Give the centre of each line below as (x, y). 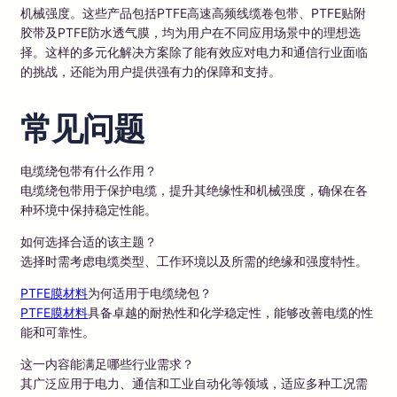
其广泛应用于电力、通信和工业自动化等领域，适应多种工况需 (194, 383)
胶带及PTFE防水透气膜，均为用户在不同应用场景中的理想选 (191, 32)
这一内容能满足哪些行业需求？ (107, 363)
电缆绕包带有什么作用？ (89, 170)
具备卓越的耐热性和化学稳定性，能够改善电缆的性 (230, 312)
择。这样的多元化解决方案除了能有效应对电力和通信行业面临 (194, 51)
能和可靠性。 (58, 331)
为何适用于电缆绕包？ (150, 292)
